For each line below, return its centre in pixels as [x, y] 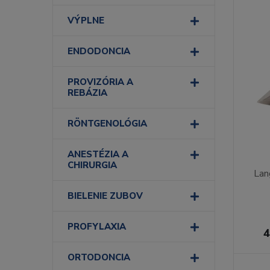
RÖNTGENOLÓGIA [107, 124]
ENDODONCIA [99, 51]
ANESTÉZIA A [98, 154]
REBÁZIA [87, 93]
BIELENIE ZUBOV [105, 196]
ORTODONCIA [99, 257]
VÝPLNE [86, 20]
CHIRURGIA [92, 165]
